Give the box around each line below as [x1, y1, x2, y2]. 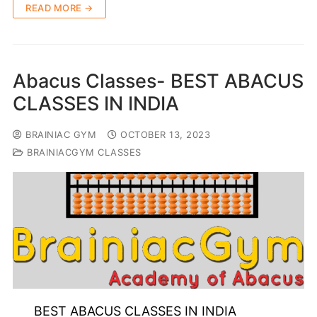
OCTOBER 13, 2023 [120, 129, 210, 141]
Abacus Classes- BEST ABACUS [13, 69, 304, 93]
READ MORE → [25, 2, 93, 14]
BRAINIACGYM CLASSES [23, 146, 142, 158]
